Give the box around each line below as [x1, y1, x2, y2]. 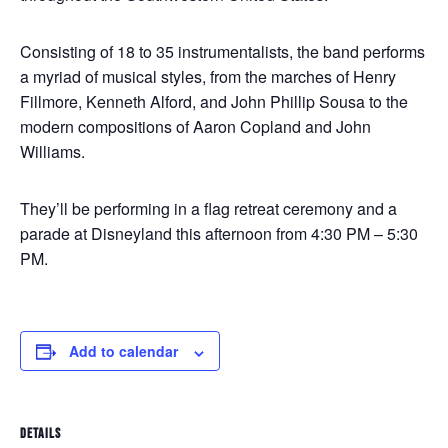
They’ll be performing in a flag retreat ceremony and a [20, 197, 397, 221]
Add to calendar [69, 341, 178, 362]
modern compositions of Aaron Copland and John [20, 115, 371, 139]
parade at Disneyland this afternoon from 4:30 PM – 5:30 [20, 222, 418, 246]
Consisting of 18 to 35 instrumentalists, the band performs [20, 40, 425, 64]
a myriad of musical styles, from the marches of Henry [20, 65, 396, 89]
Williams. [20, 140, 85, 164]
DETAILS [20, 425, 61, 443]
